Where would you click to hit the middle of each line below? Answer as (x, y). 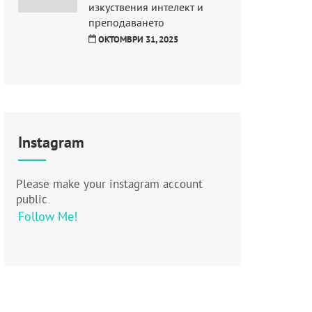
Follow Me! (47, 216)
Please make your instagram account (109, 184)
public (31, 199)
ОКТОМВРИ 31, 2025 (139, 39)
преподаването (126, 22)
